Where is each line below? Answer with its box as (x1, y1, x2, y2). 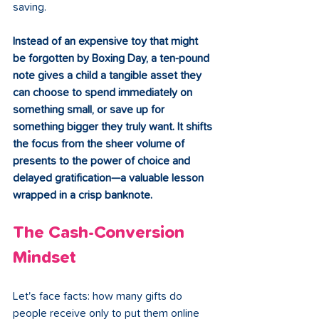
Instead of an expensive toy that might (13, 36, 201, 48)
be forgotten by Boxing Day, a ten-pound (13, 53, 212, 65)
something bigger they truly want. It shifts (13, 121, 215, 133)
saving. (13, 1, 46, 14)
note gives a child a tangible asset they (13, 70, 204, 82)
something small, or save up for (13, 104, 167, 116)
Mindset (13, 249, 76, 267)
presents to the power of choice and (13, 155, 193, 167)
